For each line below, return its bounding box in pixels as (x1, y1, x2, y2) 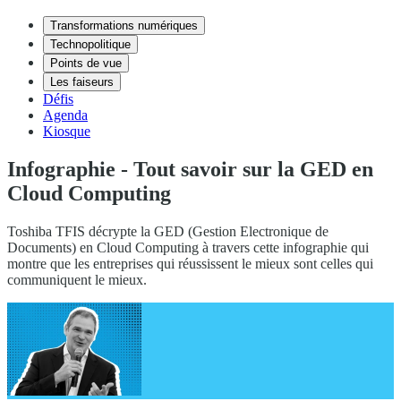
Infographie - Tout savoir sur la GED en (7, 157, 373, 181)
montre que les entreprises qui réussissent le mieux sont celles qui (7, 255, 373, 271)
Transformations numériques (50, 19, 198, 32)
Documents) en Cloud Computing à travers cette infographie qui (7, 239, 369, 255)
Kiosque (43, 124, 90, 139)
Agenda (43, 107, 88, 123)
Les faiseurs (50, 75, 114, 89)
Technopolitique (50, 38, 131, 51)
